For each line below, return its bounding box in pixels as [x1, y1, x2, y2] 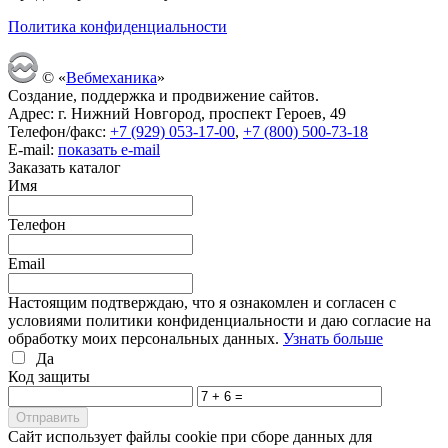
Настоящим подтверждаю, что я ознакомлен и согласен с [8, 293, 396, 311]
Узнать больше [283, 329, 383, 347]
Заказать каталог [8, 158, 121, 176]
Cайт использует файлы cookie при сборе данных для [8, 427, 372, 445]
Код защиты [8, 367, 90, 385]
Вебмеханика [66, 68, 157, 86]
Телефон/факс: [8, 122, 110, 140]
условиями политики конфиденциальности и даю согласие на [8, 311, 431, 329]
